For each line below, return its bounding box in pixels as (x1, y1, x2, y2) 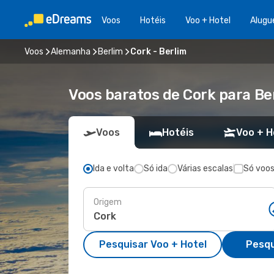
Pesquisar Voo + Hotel (98, 239, 207, 250)
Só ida (144, 163, 168, 174)
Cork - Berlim (130, 46, 187, 57)
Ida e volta (93, 163, 134, 174)
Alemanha (51, 46, 91, 57)
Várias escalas (177, 163, 233, 174)
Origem (94, 196, 122, 207)
